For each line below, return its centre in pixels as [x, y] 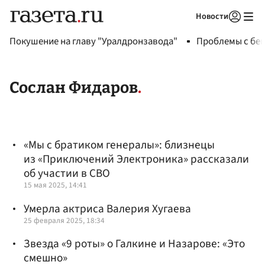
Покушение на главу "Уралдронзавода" [93, 41]
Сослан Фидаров [74, 88]
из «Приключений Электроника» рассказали [136, 159]
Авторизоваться [186, 31]
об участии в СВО [67, 174]
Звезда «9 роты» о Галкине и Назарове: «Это [134, 243]
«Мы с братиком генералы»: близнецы [119, 145]
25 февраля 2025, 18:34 [64, 220]
